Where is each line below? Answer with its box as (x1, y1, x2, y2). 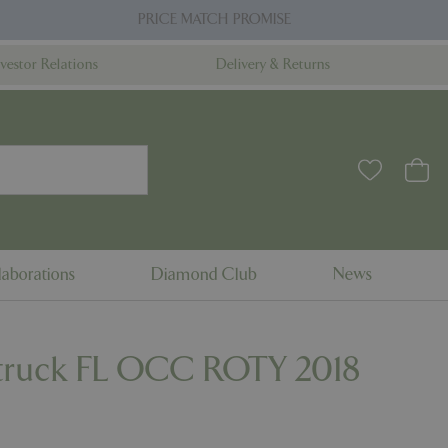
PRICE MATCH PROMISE (137, 11, 291, 28)
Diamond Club (151, 265, 257, 284)
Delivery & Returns (216, 56, 330, 73)
